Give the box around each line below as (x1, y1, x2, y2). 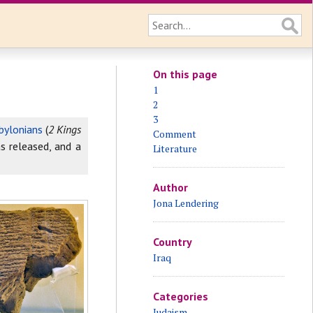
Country (152, 235, 192, 249)
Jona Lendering (152, 196, 219, 210)
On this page (152, 67, 217, 81)
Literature (152, 142, 197, 155)
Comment (152, 127, 196, 140)
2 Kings (48, 122, 81, 136)
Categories (152, 289, 208, 303)
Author (152, 180, 188, 194)
